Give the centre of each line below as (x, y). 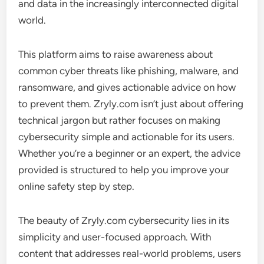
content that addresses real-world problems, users (130, 253)
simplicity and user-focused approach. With (115, 237)
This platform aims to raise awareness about (116, 54)
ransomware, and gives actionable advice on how (127, 87)
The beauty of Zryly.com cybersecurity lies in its (124, 220)
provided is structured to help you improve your (124, 169)
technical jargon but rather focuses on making (120, 120)
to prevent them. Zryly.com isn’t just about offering (131, 103)
